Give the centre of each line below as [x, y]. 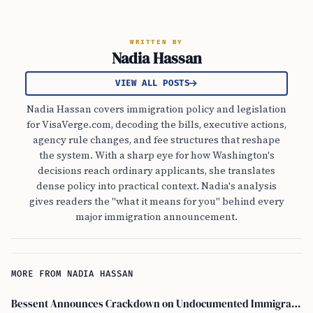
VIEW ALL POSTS [152, 83]
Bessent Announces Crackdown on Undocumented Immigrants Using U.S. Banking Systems [296, 304]
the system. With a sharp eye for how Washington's [156, 155]
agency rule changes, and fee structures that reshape [156, 140]
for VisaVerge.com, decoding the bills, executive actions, [156, 124]
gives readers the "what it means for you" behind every [156, 201]
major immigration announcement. [156, 217]
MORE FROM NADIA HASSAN [73, 274]
